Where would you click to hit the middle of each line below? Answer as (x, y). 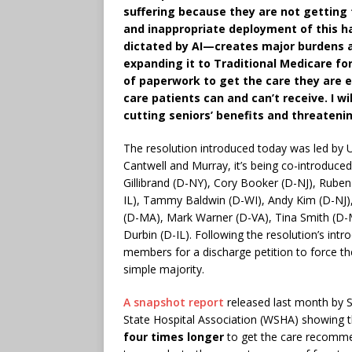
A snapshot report (174, 302)
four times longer (174, 336)
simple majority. (164, 269)
